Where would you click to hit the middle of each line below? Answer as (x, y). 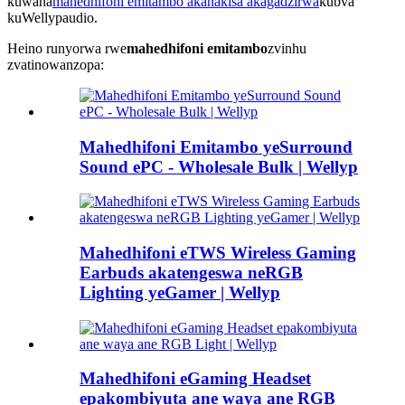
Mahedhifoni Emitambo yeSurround (216, 146)
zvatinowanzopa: (56, 64)
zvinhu (287, 48)
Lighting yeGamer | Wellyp (180, 292)
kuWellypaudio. (52, 17)
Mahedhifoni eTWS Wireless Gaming (218, 252)
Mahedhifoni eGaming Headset (195, 379)
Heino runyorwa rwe (67, 48)
